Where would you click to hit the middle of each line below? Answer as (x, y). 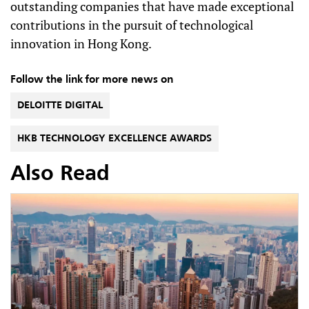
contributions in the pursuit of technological (132, 25)
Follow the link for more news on (92, 80)
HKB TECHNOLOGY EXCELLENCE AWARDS (114, 139)
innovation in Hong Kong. (81, 43)
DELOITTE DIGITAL (60, 106)
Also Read (60, 175)
